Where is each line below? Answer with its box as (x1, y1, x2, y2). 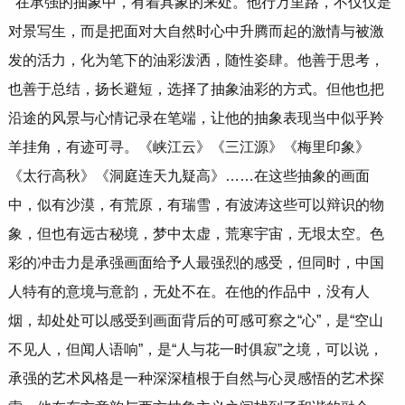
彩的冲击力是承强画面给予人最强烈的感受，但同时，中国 (7, 255, 384, 271)
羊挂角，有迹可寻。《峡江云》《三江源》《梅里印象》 (7, 139, 370, 155)
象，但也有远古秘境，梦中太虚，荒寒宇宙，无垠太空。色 (7, 226, 384, 242)
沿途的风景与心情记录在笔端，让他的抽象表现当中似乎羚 (7, 110, 384, 127)
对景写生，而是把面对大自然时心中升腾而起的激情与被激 (7, 24, 384, 40)
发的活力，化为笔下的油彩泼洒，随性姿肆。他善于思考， (7, 52, 384, 69)
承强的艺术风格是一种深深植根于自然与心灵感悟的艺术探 (7, 371, 384, 387)
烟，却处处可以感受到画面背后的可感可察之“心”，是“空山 (7, 313, 383, 329)
